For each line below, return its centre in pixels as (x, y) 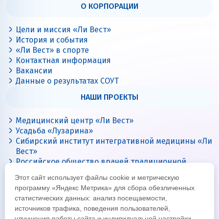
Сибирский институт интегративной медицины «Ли (114, 141)
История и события (52, 40)
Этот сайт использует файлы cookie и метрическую (97, 177)
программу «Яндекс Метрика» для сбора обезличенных (105, 188)
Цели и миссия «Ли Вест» (63, 29)
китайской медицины (56, 172)
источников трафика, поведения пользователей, (92, 208)
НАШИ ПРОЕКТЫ (109, 97)
